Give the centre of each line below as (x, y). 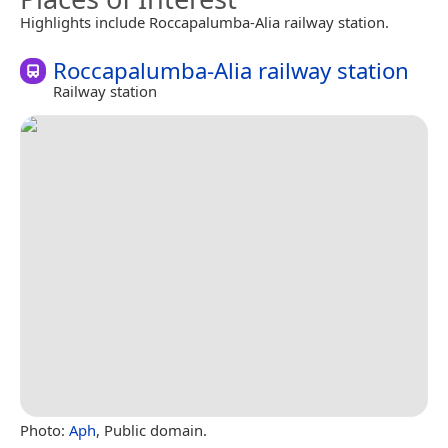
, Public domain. (151, 429)
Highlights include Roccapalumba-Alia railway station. (204, 22)
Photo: (44, 429)
